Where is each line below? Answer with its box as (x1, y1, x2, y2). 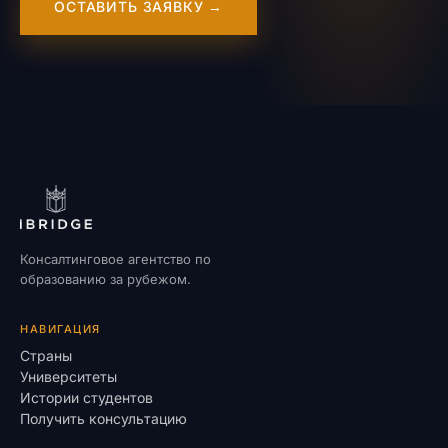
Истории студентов (20, 389, 153, 406)
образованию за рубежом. (20, 271, 191, 287)
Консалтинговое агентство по (20, 251, 211, 267)
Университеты (20, 368, 117, 385)
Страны (20, 347, 72, 364)
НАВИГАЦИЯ (20, 322, 101, 336)
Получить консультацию (20, 410, 187, 427)
